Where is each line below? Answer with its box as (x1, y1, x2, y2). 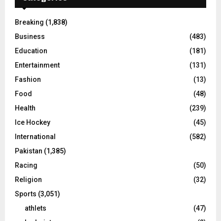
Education (15, 46, 47, 55)
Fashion (15, 75, 41, 83)
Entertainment (15, 61, 60, 69)
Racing (15, 161, 37, 169)
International (15, 132, 56, 141)
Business (15, 32, 45, 40)
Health (15, 104, 36, 112)
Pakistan (15, 147, 42, 155)
